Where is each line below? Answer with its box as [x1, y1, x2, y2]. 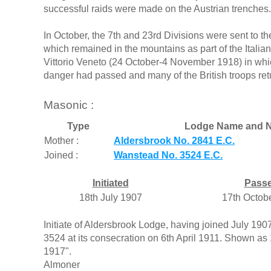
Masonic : [44, 99, 94, 112]
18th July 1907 [79, 192, 142, 203]
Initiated [92, 177, 129, 188]
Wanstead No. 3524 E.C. [114, 149, 223, 160]
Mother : [44, 135, 79, 146]
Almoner [44, 259, 80, 270]
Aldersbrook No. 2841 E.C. [114, 135, 235, 146]
